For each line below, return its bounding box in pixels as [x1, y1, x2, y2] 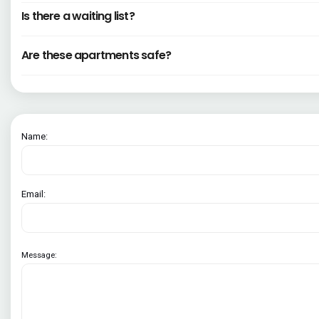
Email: [21, 189, 46, 200]
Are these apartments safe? [21, 47, 172, 64]
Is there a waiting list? [21, 8, 135, 25]
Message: [21, 250, 57, 261]
